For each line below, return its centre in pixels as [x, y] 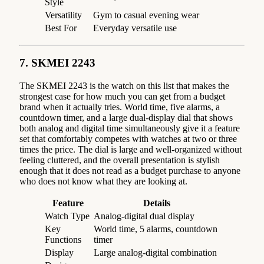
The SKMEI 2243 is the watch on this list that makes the [124, 86]
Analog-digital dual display [144, 216]
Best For [61, 28]
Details [156, 203]
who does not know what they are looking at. [103, 181]
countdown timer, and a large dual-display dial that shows [126, 118]
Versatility [63, 15]
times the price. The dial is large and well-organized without [131, 150]
